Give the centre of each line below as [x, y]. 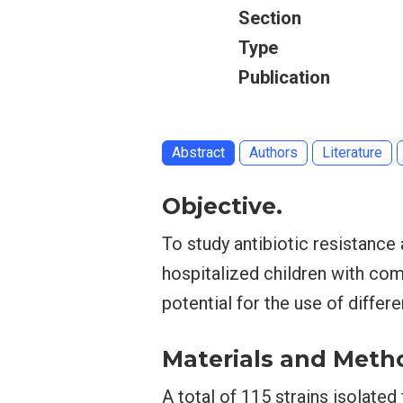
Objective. [222, 206]
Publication [284, 77]
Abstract [198, 152]
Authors [273, 152]
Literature [352, 152]
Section [269, 18]
